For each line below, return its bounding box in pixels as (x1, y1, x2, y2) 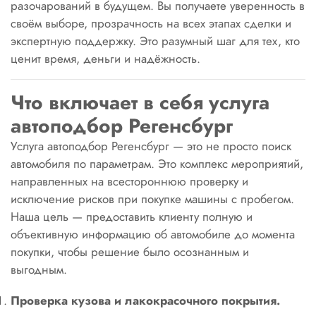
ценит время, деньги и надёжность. (11, 50, 200, 67)
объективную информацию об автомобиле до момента (11, 226, 295, 243)
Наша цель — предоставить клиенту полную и (11, 208, 253, 225)
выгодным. (11, 261, 67, 278)
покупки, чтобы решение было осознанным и (11, 243, 249, 260)
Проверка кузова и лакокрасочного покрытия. (11, 292, 280, 309)
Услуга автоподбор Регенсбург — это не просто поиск (11, 138, 291, 154)
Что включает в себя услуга (11, 88, 269, 117)
